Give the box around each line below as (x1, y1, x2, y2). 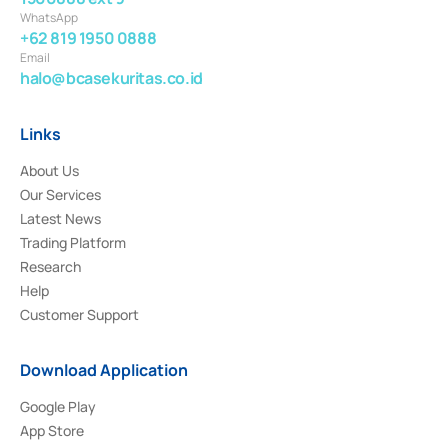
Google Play (20, 396, 96, 416)
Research (20, 256, 81, 276)
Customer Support (20, 304, 139, 324)
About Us (20, 160, 79, 180)
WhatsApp (20, 8, 78, 26)
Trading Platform (20, 232, 126, 252)
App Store (20, 420, 84, 440)
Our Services (20, 184, 101, 204)
